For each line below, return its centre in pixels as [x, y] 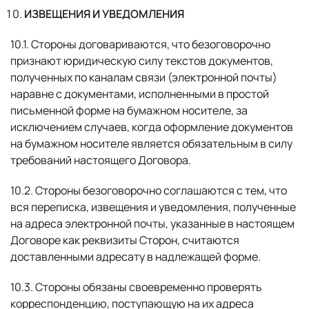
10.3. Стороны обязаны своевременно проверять [136, 287]
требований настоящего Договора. [101, 160]
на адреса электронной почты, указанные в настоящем [152, 223]
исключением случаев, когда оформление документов [152, 127]
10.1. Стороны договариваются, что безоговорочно [140, 44]
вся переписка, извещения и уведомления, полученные [153, 207]
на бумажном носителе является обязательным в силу [151, 143]
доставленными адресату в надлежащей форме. [136, 257]
